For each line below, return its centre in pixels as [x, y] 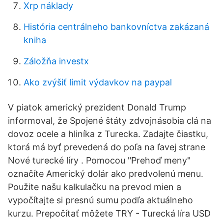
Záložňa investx [56, 61]
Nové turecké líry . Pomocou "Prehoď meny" [99, 160]
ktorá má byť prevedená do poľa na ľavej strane [107, 147]
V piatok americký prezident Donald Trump [97, 107]
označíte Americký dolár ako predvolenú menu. [106, 174]
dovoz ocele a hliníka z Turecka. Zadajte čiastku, [108, 134]
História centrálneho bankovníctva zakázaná [116, 27]
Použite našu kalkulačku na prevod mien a [95, 187]
